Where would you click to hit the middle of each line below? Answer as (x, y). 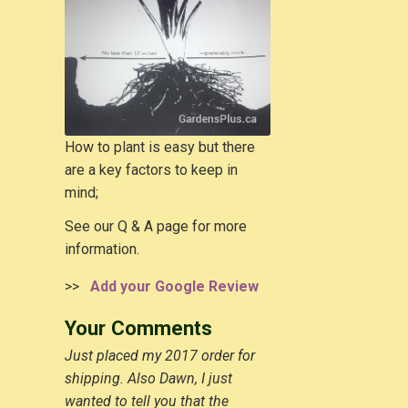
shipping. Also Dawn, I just (148, 378)
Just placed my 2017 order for (159, 355)
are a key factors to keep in (151, 169)
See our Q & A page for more (155, 226)
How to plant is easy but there (159, 147)
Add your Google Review (170, 286)
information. (105, 249)
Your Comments (138, 327)
